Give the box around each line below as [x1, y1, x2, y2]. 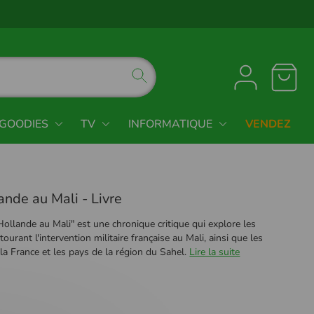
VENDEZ [245, 116, 291, 132]
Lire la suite [189, 245, 240, 259]
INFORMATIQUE [128, 116, 212, 132]
